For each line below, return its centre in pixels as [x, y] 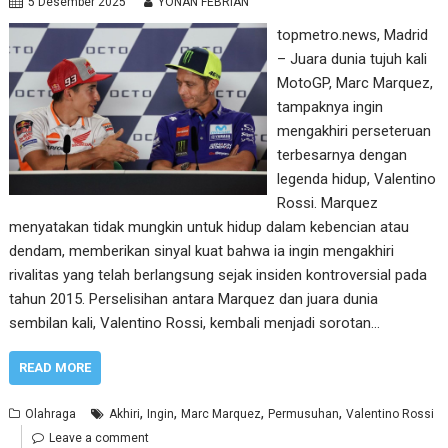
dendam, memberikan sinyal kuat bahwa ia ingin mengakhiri [202, 251]
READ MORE [55, 367]
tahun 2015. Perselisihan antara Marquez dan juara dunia [194, 299]
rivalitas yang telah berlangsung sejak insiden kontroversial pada [218, 275]
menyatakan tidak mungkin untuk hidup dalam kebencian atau [209, 227]
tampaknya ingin [329, 107]
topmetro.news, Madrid [352, 35]
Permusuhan [304, 414]
